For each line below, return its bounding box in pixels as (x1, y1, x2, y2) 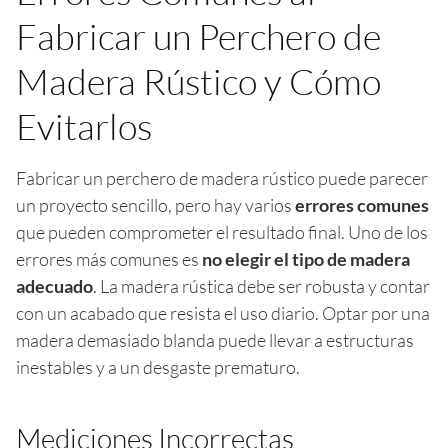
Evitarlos (16, 103, 152, 148)
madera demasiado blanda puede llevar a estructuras (16, 328, 414, 351)
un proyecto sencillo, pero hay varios (16, 193, 295, 216)
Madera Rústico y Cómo (16, 58, 381, 103)
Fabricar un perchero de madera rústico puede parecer (16, 166, 428, 189)
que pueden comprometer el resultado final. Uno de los (16, 220, 428, 243)
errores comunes (295, 193, 429, 216)
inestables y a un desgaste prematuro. (16, 355, 300, 378)
